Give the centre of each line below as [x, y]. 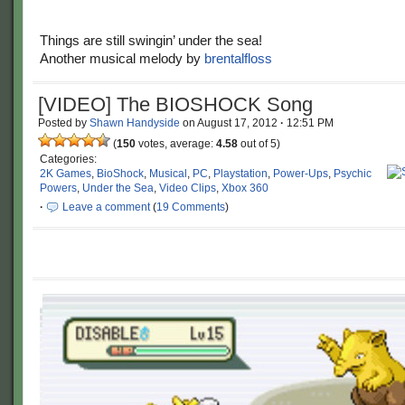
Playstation [240, 174]
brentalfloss [238, 58]
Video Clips [188, 188]
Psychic [353, 174]
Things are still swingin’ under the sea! [151, 40]
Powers [58, 188]
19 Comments [191, 207]
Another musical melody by [122, 58]
